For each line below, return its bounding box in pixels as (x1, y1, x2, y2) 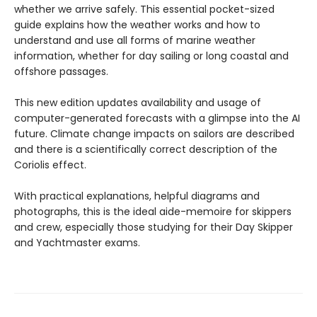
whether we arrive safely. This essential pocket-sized (14, 2, 275, 16)
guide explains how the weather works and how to (14, 18, 260, 32)
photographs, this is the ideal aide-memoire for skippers (14, 204, 292, 219)
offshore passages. (14, 64, 108, 79)
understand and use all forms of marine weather (14, 33, 255, 47)
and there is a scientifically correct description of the (14, 142, 277, 156)
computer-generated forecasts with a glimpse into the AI (14, 111, 300, 125)
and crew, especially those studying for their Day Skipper (14, 220, 293, 234)
